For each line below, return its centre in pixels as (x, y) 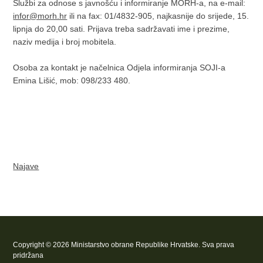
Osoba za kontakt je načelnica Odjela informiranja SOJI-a (119, 68)
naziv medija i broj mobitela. (65, 42)
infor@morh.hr (40, 16)
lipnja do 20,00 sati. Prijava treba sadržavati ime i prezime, (122, 29)
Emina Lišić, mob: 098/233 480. (72, 80)
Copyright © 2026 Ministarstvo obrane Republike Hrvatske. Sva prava (124, 245)
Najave (26, 166)
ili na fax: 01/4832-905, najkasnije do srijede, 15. (158, 16)
